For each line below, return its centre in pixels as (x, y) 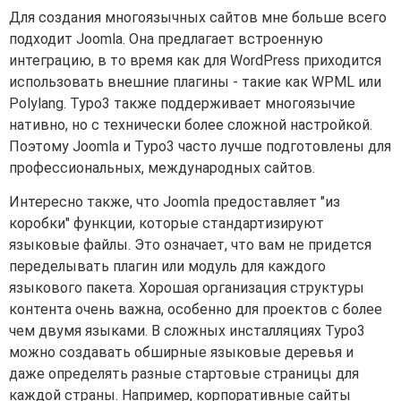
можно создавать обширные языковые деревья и (181, 352)
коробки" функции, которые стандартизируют (166, 223)
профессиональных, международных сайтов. (162, 167)
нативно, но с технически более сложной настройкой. (191, 124)
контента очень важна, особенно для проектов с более (196, 309)
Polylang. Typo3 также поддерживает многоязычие (182, 103)
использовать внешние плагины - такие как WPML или (195, 81)
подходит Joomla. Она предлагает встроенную (166, 38)
